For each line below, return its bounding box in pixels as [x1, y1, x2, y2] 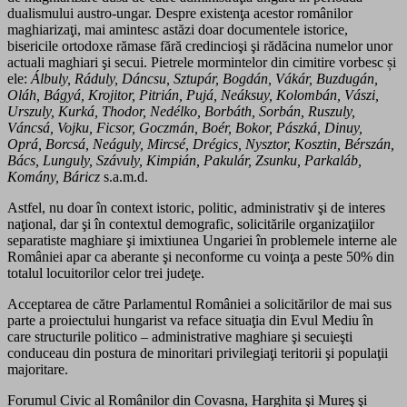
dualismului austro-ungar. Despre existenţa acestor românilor [7, 5, 352, 21]
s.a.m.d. [100, 168, 148, 184]
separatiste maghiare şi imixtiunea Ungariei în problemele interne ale [7, 232, 397, 248]
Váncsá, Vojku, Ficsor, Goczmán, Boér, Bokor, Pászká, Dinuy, [7, 119, 362, 135]
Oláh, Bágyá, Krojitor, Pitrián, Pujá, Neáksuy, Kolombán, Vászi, [7, 86, 379, 103]
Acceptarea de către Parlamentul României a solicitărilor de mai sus [7, 295, 392, 312]
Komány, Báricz [7, 168, 100, 184]
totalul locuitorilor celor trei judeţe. [7, 264, 204, 281]
